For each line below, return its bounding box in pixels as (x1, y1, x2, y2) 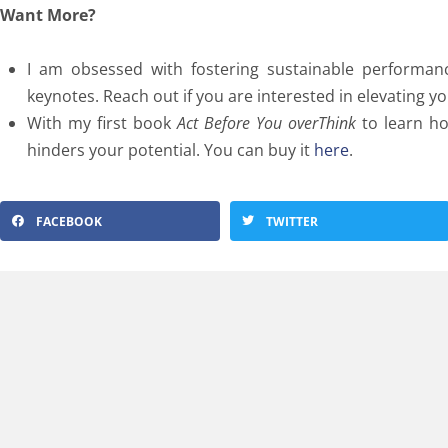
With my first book (27, 112, 177, 134)
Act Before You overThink (177, 112, 356, 134)
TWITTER (266, 212, 318, 230)
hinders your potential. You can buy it (27, 139, 314, 161)
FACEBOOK (36, 212, 102, 230)
